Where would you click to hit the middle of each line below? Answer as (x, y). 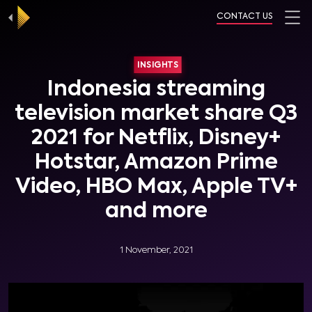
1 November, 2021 (156, 250)
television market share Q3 (156, 114)
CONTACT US (244, 17)
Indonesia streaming (156, 90)
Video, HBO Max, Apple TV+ (156, 187)
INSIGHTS (158, 65)
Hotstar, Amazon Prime (156, 163)
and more (156, 212)
